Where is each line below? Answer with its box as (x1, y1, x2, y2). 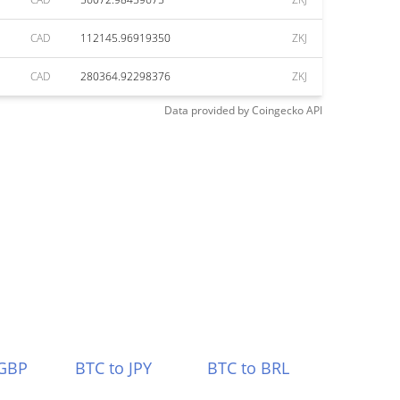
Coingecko (252, 103, 304, 118)
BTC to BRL (207, 357, 290, 379)
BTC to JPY (74, 357, 152, 379)
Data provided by (164, 103, 249, 118)
